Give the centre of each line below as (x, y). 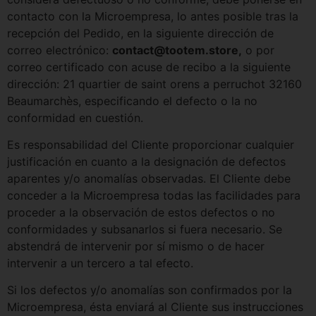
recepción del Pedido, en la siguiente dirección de (140, 33)
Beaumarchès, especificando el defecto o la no (132, 101)
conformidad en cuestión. (75, 117)
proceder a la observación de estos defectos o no (141, 212)
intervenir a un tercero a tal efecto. (100, 263)
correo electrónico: (60, 50)
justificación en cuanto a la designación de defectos (146, 162)
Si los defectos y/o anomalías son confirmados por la (150, 290)
